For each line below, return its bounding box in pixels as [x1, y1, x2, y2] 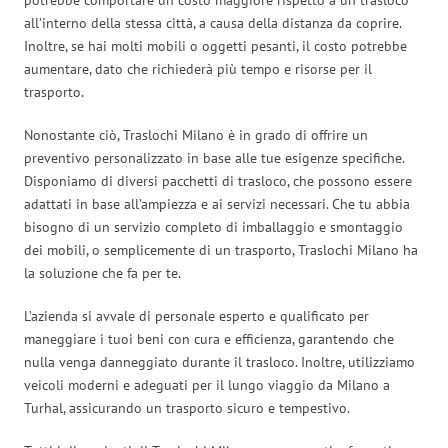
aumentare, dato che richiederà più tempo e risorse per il [24, 59, 372, 78]
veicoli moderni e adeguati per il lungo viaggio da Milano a [24, 375, 390, 394]
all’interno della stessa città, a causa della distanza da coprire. [24, 13, 401, 32]
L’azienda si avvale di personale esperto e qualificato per [24, 306, 369, 325]
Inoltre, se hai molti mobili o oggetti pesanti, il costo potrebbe [24, 36, 407, 55]
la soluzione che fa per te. [24, 263, 181, 282]
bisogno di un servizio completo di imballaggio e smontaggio [24, 217, 403, 236]
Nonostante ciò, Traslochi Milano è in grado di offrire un [24, 125, 368, 144]
